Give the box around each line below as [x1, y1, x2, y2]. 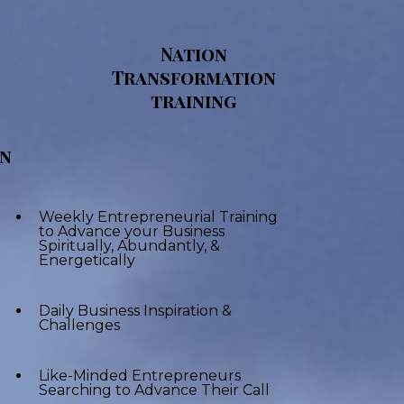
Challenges [39, 317, 120, 335]
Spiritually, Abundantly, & [39, 237, 220, 255]
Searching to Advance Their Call [39, 381, 270, 399]
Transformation [111, 65, 276, 90]
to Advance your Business [39, 223, 225, 241]
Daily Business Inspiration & [39, 302, 232, 320]
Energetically [39, 252, 135, 270]
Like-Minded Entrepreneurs [39, 367, 241, 385]
